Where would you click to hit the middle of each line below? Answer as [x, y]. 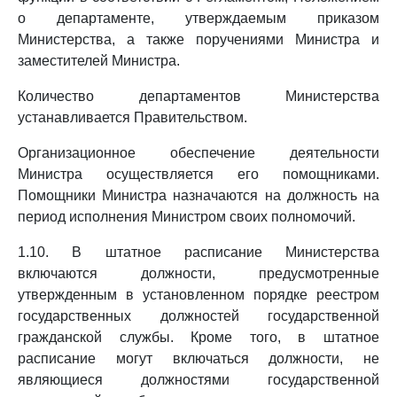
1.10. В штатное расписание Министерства [198, 252]
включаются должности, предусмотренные [198, 273]
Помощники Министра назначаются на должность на [198, 195]
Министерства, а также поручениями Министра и [198, 39]
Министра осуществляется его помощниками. [198, 174]
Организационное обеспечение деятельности [198, 153]
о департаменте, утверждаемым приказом [198, 18]
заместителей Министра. [99, 61]
